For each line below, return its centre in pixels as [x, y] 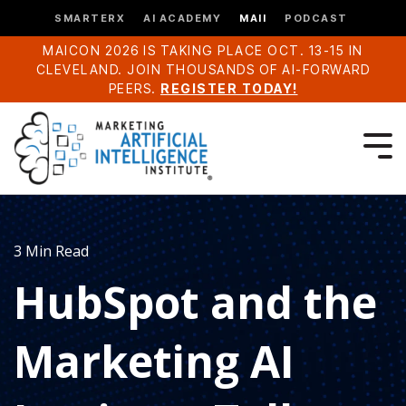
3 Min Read [51, 251]
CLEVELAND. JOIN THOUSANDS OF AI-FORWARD [203, 69]
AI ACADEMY [182, 18]
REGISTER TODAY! [229, 88]
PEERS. [134, 88]
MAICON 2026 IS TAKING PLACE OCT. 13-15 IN [203, 50]
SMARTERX [90, 18]
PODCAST [316, 18]
